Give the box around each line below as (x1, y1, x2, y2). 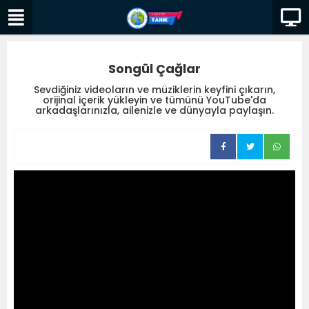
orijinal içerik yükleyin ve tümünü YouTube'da (43, 93, 266, 107)
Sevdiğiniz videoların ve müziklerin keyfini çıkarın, (34, 83, 275, 97)
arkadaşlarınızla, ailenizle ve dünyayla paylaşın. (35, 103, 274, 117)
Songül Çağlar (108, 60, 201, 77)
